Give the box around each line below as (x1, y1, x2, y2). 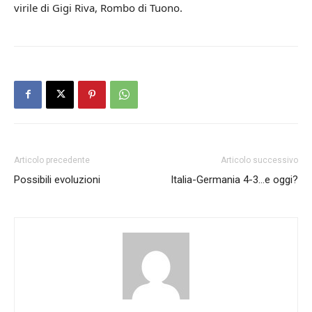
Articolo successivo (221, 155, 298, 165)
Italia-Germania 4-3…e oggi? (171, 173, 298, 186)
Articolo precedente (14, 155, 90, 165)
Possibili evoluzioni (14, 173, 100, 186)
